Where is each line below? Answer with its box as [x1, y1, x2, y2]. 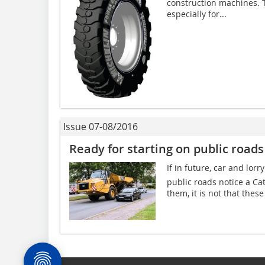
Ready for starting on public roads [69, 141, 264, 157]
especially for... [166, 8, 227, 20]
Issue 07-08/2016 [63, 120, 138, 134]
